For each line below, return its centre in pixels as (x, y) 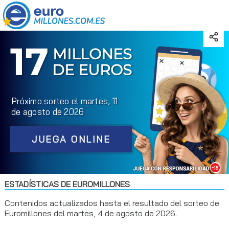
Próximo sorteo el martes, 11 (64, 101)
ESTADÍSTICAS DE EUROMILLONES (67, 184)
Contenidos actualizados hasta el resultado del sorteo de (112, 203)
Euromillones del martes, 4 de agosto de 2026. (90, 213)
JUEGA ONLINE (71, 139)
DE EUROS (92, 70)
